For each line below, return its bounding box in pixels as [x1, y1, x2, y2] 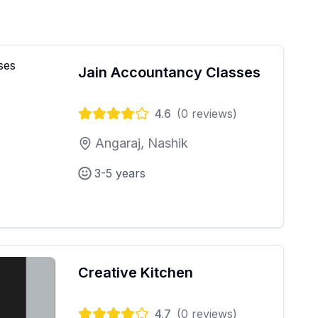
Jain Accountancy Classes [78, 64, 261, 81]
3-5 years [94, 166, 146, 180]
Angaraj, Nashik [95, 136, 188, 150]
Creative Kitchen [78, 264, 193, 281]
